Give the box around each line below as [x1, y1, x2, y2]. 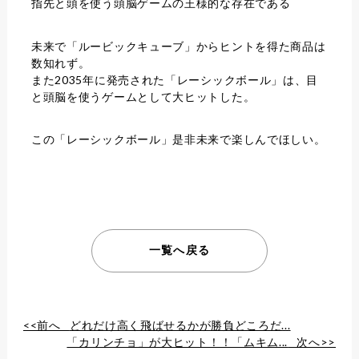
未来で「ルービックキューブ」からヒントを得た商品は [30, 38, 326, 53]
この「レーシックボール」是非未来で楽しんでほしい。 [30, 131, 326, 146]
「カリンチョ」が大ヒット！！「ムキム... [67, 334, 288, 349]
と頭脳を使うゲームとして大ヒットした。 [30, 89, 256, 103]
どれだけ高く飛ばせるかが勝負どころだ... [69, 317, 291, 332]
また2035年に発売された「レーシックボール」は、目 [30, 72, 319, 87]
